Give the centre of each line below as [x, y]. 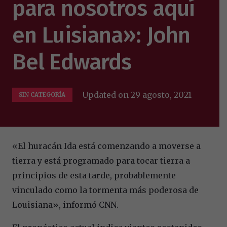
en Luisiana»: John [101, 35]
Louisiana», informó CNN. [65, 204]
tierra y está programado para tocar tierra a [101, 160]
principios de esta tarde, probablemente [94, 175]
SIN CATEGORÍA [42, 94]
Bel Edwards [72, 62]
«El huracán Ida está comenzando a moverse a [106, 146]
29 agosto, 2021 [161, 94]
